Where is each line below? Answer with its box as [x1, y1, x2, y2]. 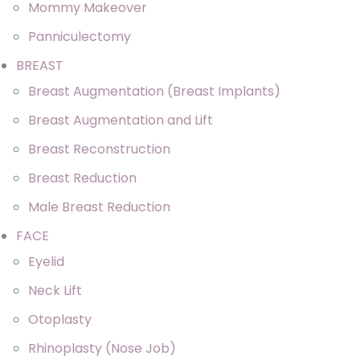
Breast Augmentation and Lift [28, 110, 213, 129]
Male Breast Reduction [28, 197, 170, 216]
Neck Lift [28, 280, 82, 300]
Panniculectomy [28, 27, 131, 46]
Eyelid [28, 252, 64, 271]
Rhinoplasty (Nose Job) [28, 338, 176, 358]
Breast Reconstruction [28, 139, 170, 158]
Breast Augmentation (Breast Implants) [28, 81, 280, 100]
